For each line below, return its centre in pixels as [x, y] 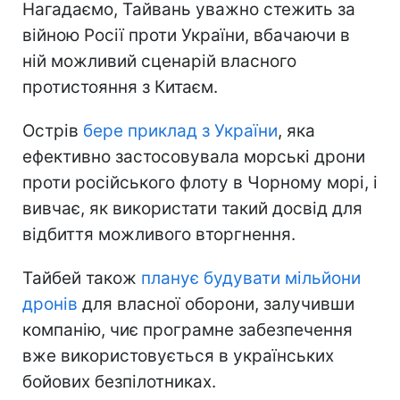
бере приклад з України [180, 130]
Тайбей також [82, 278]
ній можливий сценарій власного [159, 61]
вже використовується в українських [178, 355]
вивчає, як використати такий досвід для [192, 208]
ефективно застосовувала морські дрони [194, 156]
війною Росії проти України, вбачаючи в [186, 35]
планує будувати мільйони [251, 278]
